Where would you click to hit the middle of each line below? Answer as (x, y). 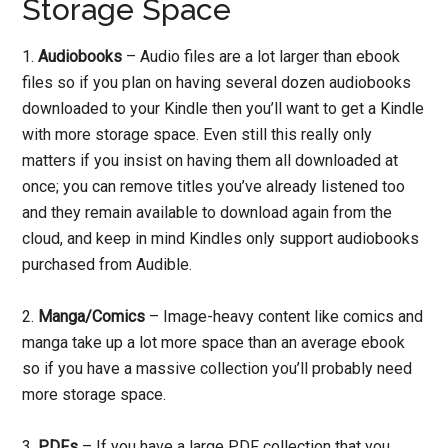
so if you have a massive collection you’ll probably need (217, 368)
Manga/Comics (92, 316)
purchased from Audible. (107, 264)
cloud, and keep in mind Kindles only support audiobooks (221, 238)
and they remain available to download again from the (207, 212)
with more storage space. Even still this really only (197, 134)
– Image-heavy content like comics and (284, 316)
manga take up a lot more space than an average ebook (214, 342)
